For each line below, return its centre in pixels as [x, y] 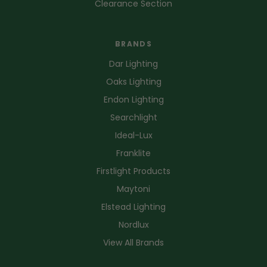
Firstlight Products [133, 171]
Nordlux [133, 224]
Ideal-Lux [133, 135]
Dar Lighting [133, 63]
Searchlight [133, 117]
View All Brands [133, 242]
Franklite [133, 153]
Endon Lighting [133, 99]
